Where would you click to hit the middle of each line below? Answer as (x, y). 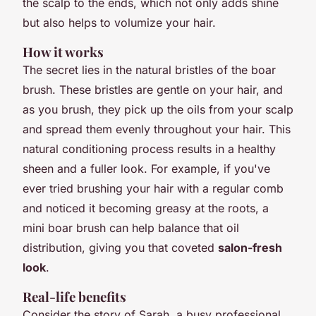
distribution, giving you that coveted (120, 247)
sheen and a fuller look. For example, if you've (146, 168)
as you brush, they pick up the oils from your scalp (158, 109)
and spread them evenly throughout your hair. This (157, 129)
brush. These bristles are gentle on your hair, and (153, 89)
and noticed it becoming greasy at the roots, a (146, 208)
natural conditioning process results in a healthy (149, 148)
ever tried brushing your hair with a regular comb (153, 188)
